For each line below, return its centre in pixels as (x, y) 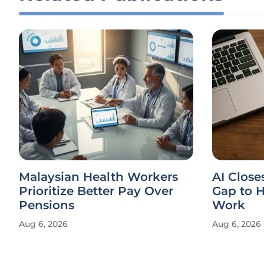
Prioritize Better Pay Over (96, 191)
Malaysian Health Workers (98, 177)
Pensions (47, 205)
